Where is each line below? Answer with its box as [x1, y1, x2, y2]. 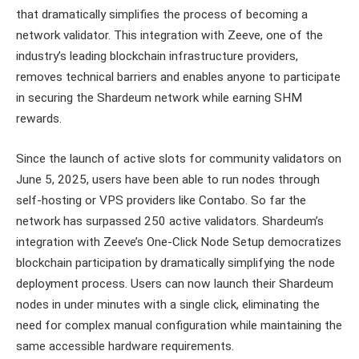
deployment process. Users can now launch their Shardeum [16, 276, 333, 291]
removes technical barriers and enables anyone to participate [16, 70, 341, 85]
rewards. [16, 111, 62, 127]
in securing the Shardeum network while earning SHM [16, 91, 302, 106]
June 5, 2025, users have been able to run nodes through [16, 171, 320, 187]
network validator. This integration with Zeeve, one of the [16, 28, 323, 43]
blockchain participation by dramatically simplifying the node [16, 255, 335, 270]
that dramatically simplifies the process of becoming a [16, 7, 308, 22]
